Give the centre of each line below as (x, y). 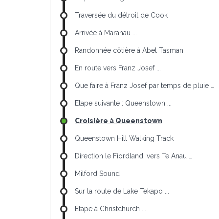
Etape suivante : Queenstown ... (123, 103)
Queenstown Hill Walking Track (124, 138)
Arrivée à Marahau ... (106, 33)
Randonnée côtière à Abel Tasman (129, 50)
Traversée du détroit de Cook (121, 15)
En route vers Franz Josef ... (118, 68)
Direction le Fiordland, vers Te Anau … (133, 156)
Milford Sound (97, 174)
